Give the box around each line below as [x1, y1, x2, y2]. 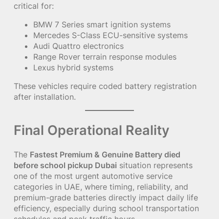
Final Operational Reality [14, 122, 170, 139]
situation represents [117, 160, 193, 170]
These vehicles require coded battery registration [14, 81, 197, 91]
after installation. [14, 92, 76, 102]
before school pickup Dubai [14, 160, 117, 170]
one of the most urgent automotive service [14, 171, 173, 181]
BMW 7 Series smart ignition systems [33, 19, 171, 29]
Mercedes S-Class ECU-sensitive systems [33, 30, 188, 40]
